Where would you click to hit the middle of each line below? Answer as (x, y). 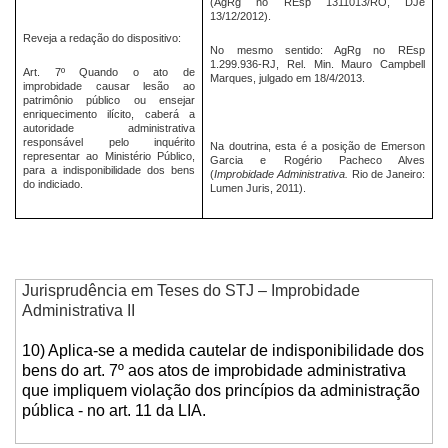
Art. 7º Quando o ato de (109, 71)
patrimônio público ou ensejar (109, 99)
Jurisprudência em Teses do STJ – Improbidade (190, 291)
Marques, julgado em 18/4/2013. (288, 77)
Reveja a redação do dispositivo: (102, 37)
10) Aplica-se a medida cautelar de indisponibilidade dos (222, 351)
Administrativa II (78, 311)
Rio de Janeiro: (386, 173)
